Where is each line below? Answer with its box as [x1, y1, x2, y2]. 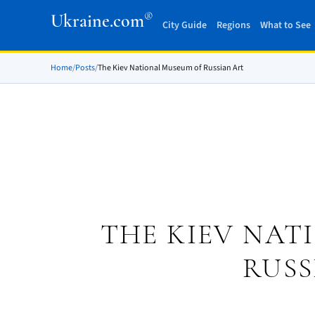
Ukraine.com [51, 10, 144, 32]
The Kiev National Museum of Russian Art [98, 62, 243, 74]
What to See [259, 18, 311, 32]
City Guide [162, 18, 207, 32]
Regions [216, 18, 250, 32]
